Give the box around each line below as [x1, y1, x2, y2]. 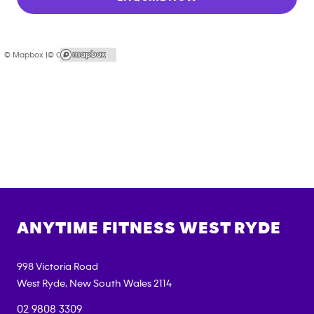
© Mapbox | [4, 50, 48, 59]
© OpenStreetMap [48, 50, 116, 59]
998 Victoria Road [17, 261, 98, 272]
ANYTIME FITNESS [17, 219, 179, 237]
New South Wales [69, 278, 151, 289]
